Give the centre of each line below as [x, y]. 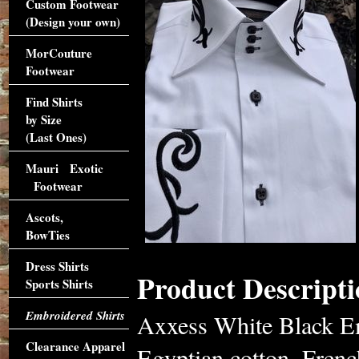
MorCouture [58, 53]
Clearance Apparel [75, 346]
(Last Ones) [56, 137]
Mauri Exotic [64, 168]
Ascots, [44, 217]
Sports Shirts [59, 284]
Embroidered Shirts [75, 315]
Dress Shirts [57, 266]
